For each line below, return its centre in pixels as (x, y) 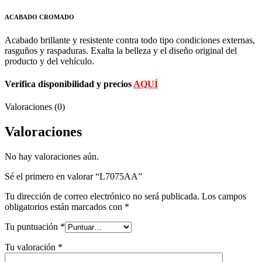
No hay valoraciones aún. (52, 157)
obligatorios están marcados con (65, 207)
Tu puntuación (32, 227)
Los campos (224, 196)
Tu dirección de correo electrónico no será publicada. (102, 196)
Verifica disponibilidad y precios (68, 84)
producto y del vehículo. (49, 61)
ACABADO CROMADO (39, 17)
